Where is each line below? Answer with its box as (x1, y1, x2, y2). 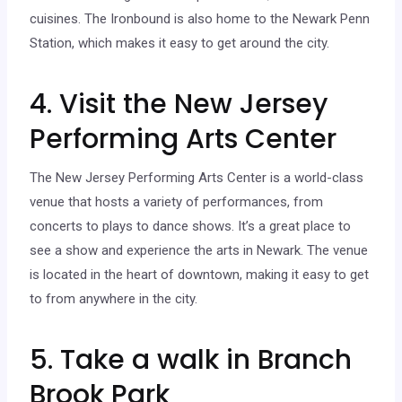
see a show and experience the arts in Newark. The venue (30, 241, 369, 258)
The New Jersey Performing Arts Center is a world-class (30, 169, 364, 186)
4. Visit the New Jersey (30, 84, 328, 123)
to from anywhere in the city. (30, 290, 198, 307)
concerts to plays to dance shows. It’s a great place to (30, 217, 352, 234)
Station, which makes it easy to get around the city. (30, 34, 330, 51)
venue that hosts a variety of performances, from (30, 193, 324, 210)
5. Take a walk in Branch (30, 340, 353, 379)
